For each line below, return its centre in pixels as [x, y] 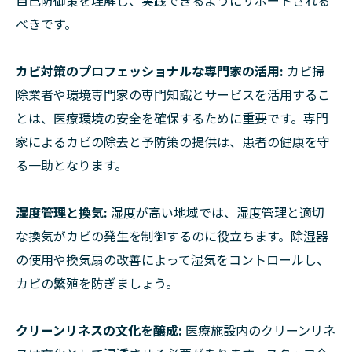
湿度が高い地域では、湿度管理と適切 [216, 212]
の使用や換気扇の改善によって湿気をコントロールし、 [172, 259]
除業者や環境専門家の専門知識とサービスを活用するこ [173, 94]
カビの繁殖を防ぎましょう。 [97, 282]
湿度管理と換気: [62, 212]
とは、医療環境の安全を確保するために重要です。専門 [172, 117]
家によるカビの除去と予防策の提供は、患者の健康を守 [173, 141]
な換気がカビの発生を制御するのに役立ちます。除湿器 [172, 235]
